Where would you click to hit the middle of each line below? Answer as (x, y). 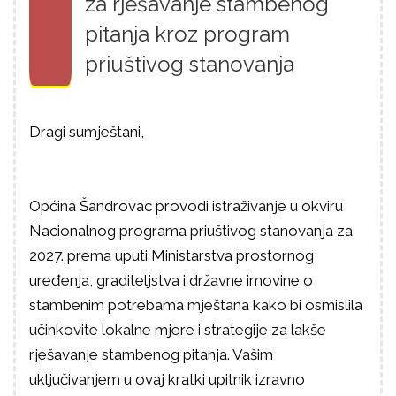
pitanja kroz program (187, 34)
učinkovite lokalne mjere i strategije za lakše (178, 330)
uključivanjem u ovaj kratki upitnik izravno (167, 379)
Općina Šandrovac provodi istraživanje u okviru (186, 206)
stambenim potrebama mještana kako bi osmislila (196, 305)
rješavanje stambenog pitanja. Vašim (151, 354)
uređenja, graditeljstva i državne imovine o (171, 280)
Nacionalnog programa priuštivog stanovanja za (191, 231)
